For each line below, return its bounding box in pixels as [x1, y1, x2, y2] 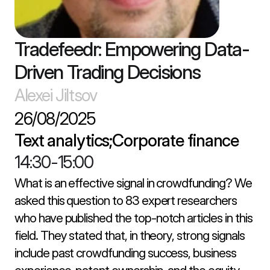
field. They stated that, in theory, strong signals [14, 228, 245, 243]
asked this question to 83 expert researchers [14, 193, 237, 208]
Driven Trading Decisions [14, 60, 201, 84]
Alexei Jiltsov [14, 85, 97, 105]
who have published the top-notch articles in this [14, 210, 253, 225]
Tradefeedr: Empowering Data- [14, 37, 250, 61]
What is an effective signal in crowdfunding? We [14, 175, 252, 190]
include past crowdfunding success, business [14, 245, 236, 260]
